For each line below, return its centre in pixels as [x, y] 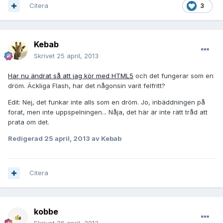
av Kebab [106, 139]
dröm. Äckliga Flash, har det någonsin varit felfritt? [87, 86]
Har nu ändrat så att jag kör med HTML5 [71, 76]
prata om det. [29, 122]
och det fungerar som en [173, 76]
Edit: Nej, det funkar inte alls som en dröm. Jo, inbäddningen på [107, 102]
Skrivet [45, 56]
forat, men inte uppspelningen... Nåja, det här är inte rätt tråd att [108, 112]
